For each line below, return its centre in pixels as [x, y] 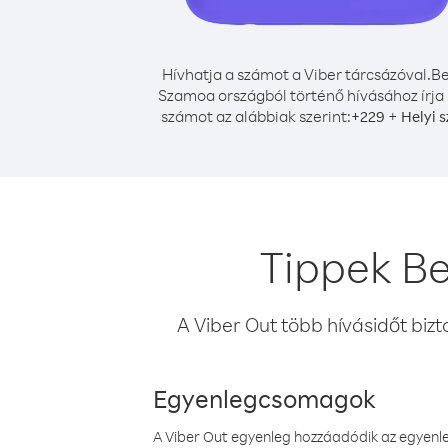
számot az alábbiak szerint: [255, 116]
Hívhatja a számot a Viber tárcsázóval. [296, 74]
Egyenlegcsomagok [264, 398]
